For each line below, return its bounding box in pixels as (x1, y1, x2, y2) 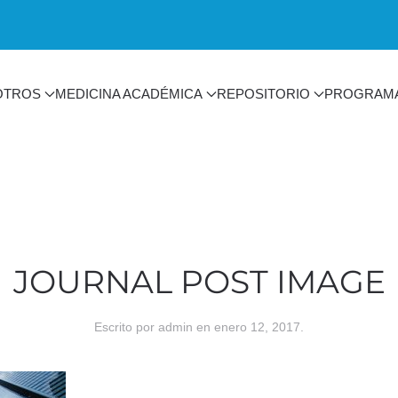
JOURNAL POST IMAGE (12, 262, 386, 301)
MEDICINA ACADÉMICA (55, 86, 203, 101)
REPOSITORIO (217, 86, 310, 101)
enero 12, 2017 (214, 320, 300, 334)
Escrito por (94, 320, 158, 334)
